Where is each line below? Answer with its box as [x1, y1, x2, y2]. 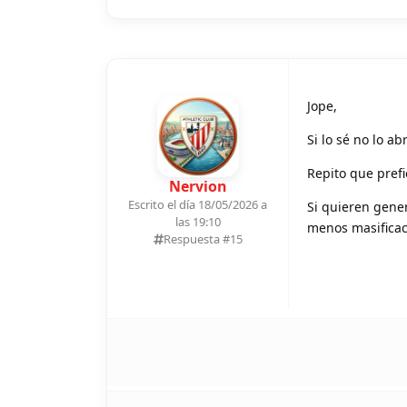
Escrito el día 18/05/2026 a [128, 195, 267, 213]
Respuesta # [163, 230, 230, 247]
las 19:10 [174, 213, 221, 230]
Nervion [168, 175, 227, 196]
